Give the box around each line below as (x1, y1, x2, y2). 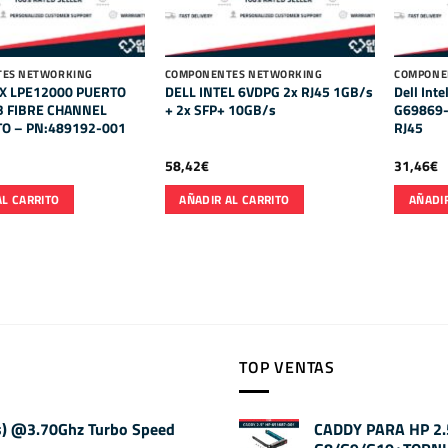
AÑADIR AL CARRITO (179, 190, 290, 208)
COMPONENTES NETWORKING (164, 66, 323, 83)
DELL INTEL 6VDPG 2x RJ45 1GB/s (164, 80, 373, 103)
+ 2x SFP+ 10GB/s (164, 98, 276, 121)
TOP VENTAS (239, 354, 335, 379)
